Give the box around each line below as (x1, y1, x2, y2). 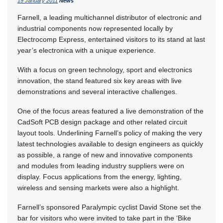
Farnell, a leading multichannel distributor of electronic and (17, 13, 202, 21)
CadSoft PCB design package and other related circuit (17, 117, 187, 126)
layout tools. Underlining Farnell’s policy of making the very (17, 128, 202, 137)
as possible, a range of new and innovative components (17, 150, 193, 159)
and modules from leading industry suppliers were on (17, 161, 184, 170)
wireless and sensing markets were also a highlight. (17, 183, 179, 192)
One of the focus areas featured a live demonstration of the (17, 107, 204, 115)
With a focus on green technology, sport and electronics (17, 65, 192, 74)
